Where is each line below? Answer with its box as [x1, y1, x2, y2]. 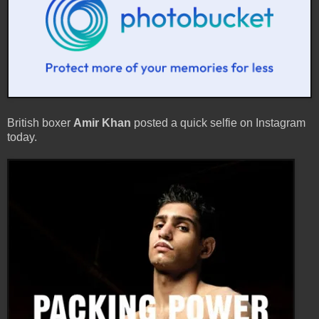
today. [7, 130, 37, 143]
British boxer [7, 116, 73, 129]
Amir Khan [73, 116, 131, 129]
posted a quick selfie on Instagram [131, 116, 305, 129]
